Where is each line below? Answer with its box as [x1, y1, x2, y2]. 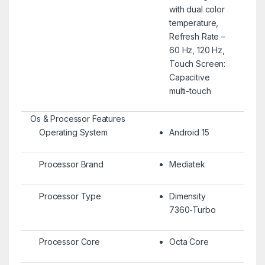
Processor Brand [38, 159, 104, 169]
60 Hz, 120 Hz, [169, 44, 225, 55]
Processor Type [38, 190, 102, 201]
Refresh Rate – [169, 31, 226, 41]
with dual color [169, 4, 225, 14]
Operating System [38, 127, 108, 137]
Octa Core [169, 236, 209, 247]
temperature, [169, 17, 219, 28]
